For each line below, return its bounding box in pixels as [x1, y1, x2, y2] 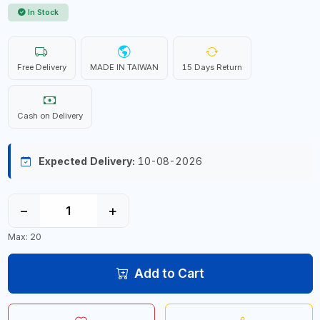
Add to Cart [134, 265, 204, 281]
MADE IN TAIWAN [89, 62, 159, 72]
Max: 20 [7, 231, 41, 242]
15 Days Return [181, 62, 242, 72]
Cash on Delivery [16, 111, 83, 121]
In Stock [28, 8, 59, 17]
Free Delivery [16, 62, 66, 72]
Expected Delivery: [38, 155, 135, 167]
